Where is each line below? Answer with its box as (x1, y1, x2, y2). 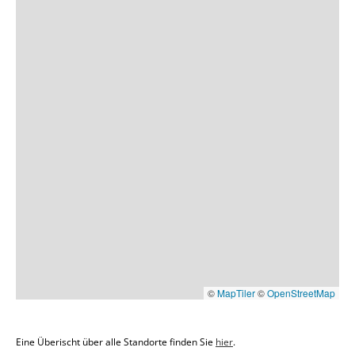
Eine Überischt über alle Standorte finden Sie (16, 334, 216, 349)
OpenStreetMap (267, 285, 335, 300)
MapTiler (217, 285, 255, 300)
